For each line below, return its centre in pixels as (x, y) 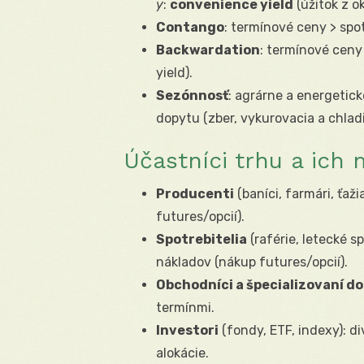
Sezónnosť (192, 96)
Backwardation (208, 50)
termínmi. (185, 308)
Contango (190, 28)
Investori (187, 331)
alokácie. (182, 353)
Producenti (195, 194)
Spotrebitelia (201, 240)
